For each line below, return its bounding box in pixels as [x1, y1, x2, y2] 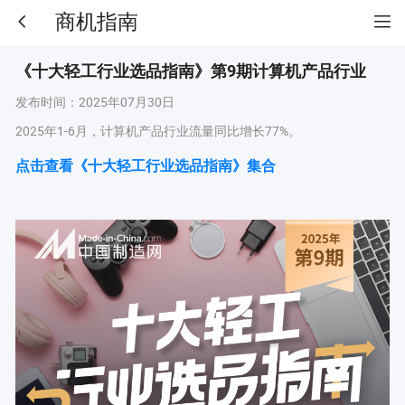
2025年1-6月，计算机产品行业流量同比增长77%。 [14, 122, 301, 140]
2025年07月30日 [78, 92, 174, 110]
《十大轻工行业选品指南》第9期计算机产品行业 [14, 61, 366, 80]
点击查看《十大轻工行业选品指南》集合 [14, 158, 276, 174]
